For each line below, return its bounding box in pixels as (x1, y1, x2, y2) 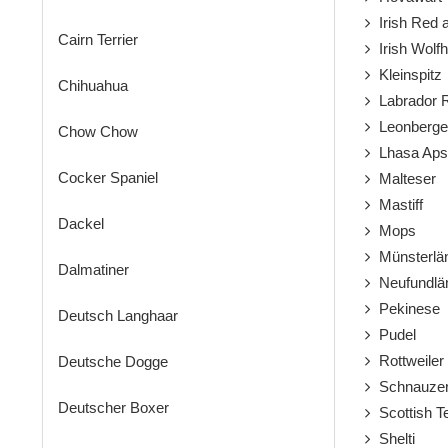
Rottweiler (370, 352, 444, 370)
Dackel (58, 215, 104, 233)
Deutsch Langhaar (58, 307, 178, 325)
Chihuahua (58, 77, 128, 95)
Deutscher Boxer (58, 399, 169, 417)
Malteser (370, 170, 436, 188)
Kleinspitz (370, 66, 442, 84)
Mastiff (370, 196, 423, 214)
